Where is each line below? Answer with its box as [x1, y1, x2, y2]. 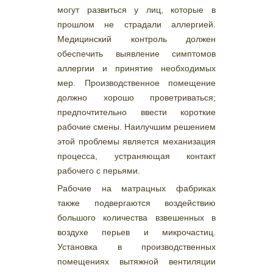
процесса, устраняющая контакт [57, 151, 216, 161]
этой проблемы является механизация [57, 136, 216, 146]
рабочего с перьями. [57, 166, 140, 175]
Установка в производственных [57, 242, 216, 252]
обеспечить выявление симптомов [57, 49, 216, 58]
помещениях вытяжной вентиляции [57, 257, 216, 266]
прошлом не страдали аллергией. [57, 19, 216, 29]
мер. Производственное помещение [57, 78, 216, 88]
